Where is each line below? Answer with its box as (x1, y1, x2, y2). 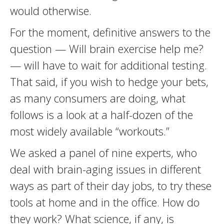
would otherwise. (10, 3, 91, 18)
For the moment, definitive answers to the (10, 24, 210, 39)
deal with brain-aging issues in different (10, 161, 201, 176)
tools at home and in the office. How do (10, 194, 199, 209)
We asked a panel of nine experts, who (10, 145, 197, 160)
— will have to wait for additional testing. (10, 57, 207, 72)
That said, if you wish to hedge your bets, (10, 74, 208, 89)
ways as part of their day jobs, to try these (10, 178, 211, 193)
